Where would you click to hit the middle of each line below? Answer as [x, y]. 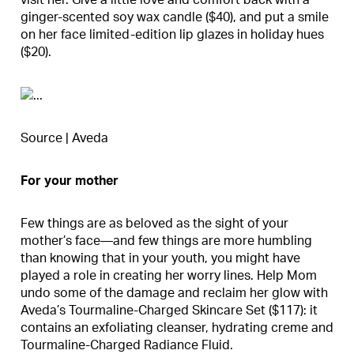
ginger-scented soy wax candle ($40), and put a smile [175, 18]
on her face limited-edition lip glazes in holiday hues [172, 35]
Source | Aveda [64, 139]
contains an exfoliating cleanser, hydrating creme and [177, 328]
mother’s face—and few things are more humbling [166, 241]
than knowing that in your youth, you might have [160, 259]
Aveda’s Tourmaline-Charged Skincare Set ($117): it [169, 311]
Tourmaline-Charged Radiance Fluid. [127, 346]
